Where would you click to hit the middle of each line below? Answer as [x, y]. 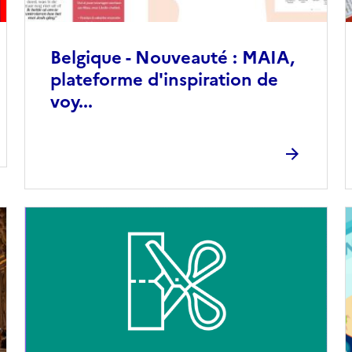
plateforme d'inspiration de [164, 79]
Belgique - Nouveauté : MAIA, [172, 57]
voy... [71, 101]
